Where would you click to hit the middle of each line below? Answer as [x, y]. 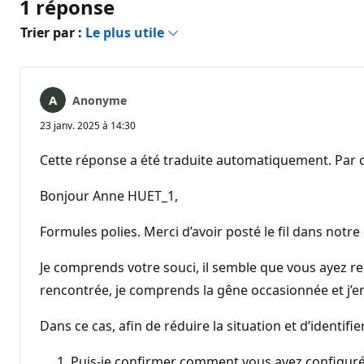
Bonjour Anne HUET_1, [109, 195]
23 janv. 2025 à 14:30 [88, 125]
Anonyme [100, 100]
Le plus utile [126, 32]
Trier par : [53, 32]
